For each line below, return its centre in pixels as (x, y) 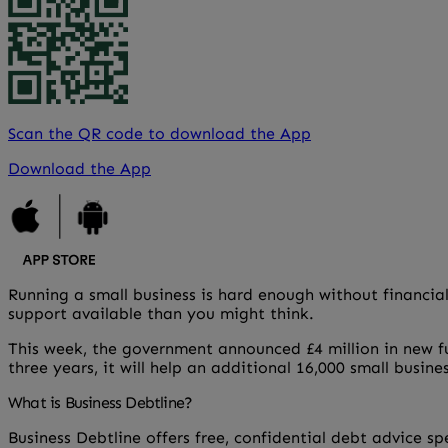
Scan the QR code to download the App (159, 133)
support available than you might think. (161, 313)
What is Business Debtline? (100, 402)
